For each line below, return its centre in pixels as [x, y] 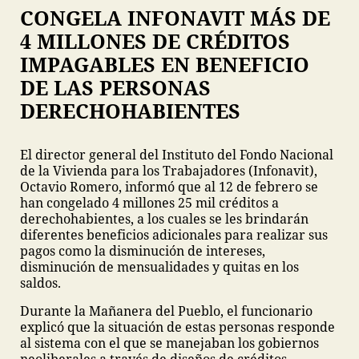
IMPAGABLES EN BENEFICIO [165, 65]
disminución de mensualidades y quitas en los [159, 267]
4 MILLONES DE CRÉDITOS [155, 41]
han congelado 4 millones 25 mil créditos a [149, 203]
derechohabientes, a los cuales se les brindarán [164, 219]
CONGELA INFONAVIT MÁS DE [175, 18]
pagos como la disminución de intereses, [143, 251]
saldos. [40, 283]
